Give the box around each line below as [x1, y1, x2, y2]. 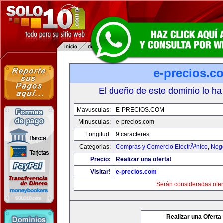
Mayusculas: [76, 106, 111, 113]
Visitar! [90, 168, 111, 175]
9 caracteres [115, 131, 149, 138]
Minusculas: [78, 118, 111, 125]
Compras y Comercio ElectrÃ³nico [115, 143, 208, 150]
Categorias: [79, 143, 111, 150]
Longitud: [85, 131, 111, 138]
